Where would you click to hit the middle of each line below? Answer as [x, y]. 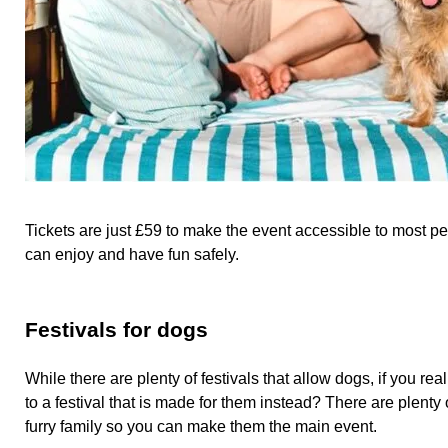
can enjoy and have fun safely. [136, 254]
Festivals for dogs [116, 329]
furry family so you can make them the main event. [203, 426]
